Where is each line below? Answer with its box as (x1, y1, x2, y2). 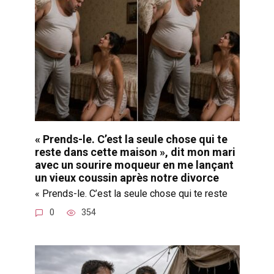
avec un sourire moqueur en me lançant (34, 158, 234, 171)
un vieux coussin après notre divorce (34, 171, 219, 184)
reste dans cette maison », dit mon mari (34, 145, 235, 158)
